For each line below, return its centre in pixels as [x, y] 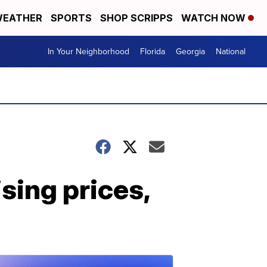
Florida [153, 52]
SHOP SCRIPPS [136, 18]
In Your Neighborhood [89, 52]
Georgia [190, 52]
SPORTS [71, 18]
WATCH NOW [215, 18]
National [231, 52]
